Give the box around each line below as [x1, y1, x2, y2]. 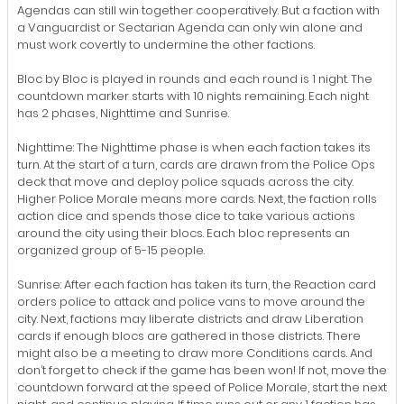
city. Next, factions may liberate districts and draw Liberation [17, 309, 363, 327]
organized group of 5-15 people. [17, 241, 205, 259]
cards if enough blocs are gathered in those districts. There [17, 326, 361, 344]
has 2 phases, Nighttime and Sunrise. [17, 104, 229, 122]
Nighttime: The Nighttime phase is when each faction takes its [17, 138, 371, 156]
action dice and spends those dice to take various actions [17, 207, 355, 225]
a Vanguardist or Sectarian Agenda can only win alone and [17, 18, 363, 36]
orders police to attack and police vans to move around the [17, 292, 365, 310]
